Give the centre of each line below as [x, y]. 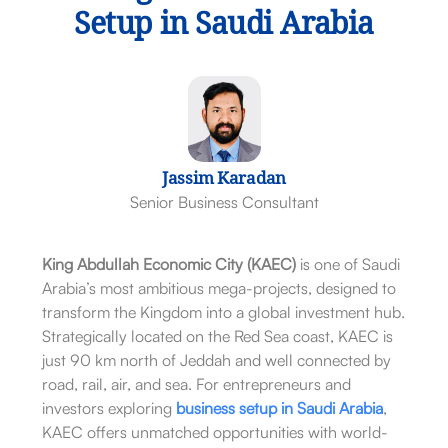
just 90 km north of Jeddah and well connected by [216, 360]
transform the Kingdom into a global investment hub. [223, 312]
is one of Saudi [347, 264]
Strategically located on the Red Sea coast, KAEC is [217, 336]
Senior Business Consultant [224, 202]
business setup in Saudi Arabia [279, 408]
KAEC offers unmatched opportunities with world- [214, 432]
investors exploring [108, 408]
